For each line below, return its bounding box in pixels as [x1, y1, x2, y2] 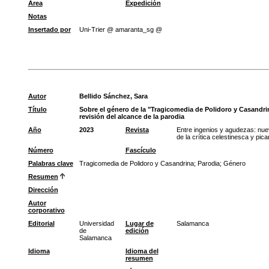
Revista [125, 126, 149, 133]
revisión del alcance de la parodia [79, 113, 184, 120]
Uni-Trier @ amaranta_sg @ [79, 26, 162, 33]
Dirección [28, 186, 58, 193]
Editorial [28, 220, 55, 227]
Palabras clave [28, 160, 73, 167]
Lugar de [125, 220, 154, 227]
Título [28, 106, 47, 113]
